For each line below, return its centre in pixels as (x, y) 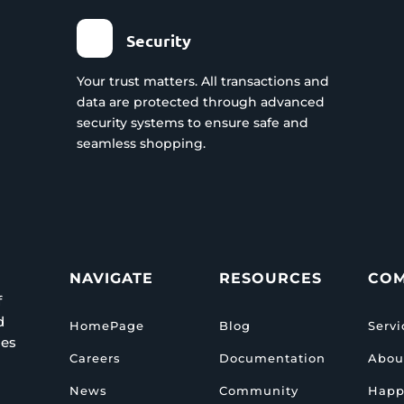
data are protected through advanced (200, 101)
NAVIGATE (112, 279)
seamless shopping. (141, 143)
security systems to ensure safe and (192, 122)
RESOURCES (270, 279)
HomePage (107, 325)
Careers (96, 358)
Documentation (272, 358)
